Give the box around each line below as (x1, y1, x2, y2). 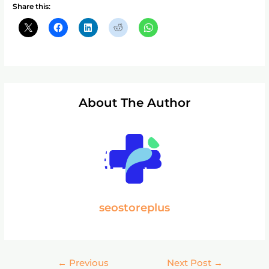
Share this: (13, 2, 51, 11)
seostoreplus (99, 201, 170, 215)
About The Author (79, 95, 190, 110)
